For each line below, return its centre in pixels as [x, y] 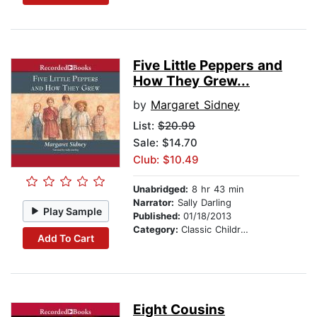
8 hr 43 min [216, 189]
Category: [157, 230]
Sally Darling [203, 203]
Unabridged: [161, 189]
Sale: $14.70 [165, 143]
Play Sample [73, 211]
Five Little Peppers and [208, 66]
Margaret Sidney [195, 105]
